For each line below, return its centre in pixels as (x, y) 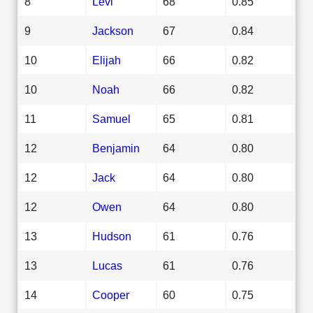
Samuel (111, 118)
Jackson (113, 30)
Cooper (111, 294)
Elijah (107, 60)
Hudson (112, 236)
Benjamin (116, 148)
